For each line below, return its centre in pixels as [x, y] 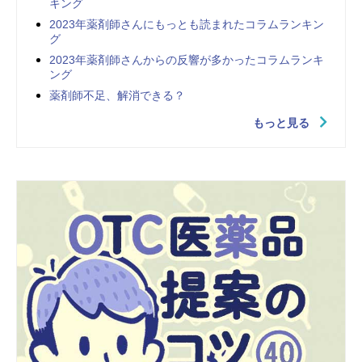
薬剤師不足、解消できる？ [117, 96]
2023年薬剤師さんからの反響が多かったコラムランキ [187, 60]
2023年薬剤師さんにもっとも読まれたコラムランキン [187, 25]
